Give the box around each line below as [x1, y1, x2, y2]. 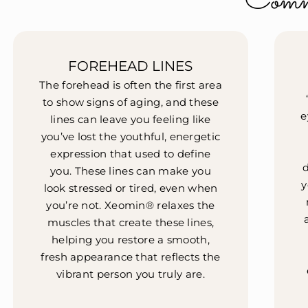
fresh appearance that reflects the [41, 250, 221, 264]
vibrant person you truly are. [56, 267, 205, 281]
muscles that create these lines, [47, 216, 214, 230]
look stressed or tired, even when [43, 181, 218, 195]
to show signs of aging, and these [43, 96, 219, 109]
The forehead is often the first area [39, 78, 222, 92]
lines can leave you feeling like [50, 113, 211, 126]
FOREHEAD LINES [68, 57, 193, 74]
